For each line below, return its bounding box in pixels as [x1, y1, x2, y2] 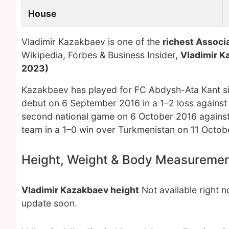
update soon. [21, 198, 77, 209]
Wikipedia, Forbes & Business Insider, [21, 50, 180, 60]
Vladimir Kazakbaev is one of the [21, 36, 163, 47]
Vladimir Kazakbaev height [21, 185, 139, 195]
